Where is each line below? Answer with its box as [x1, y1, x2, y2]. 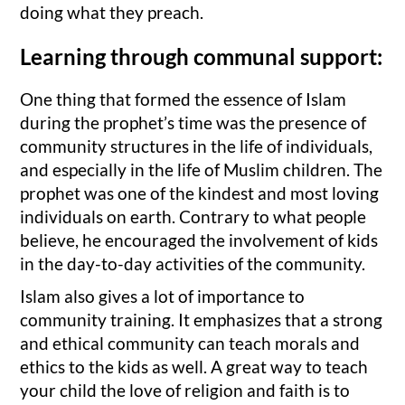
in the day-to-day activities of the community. [20, 253, 370, 275]
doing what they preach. [20, 2, 204, 24]
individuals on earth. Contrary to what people [20, 206, 367, 228]
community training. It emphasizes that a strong [20, 308, 383, 330]
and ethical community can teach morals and [20, 332, 361, 353]
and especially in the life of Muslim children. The [20, 159, 383, 181]
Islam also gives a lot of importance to [20, 285, 306, 306]
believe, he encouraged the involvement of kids [20, 230, 379, 251]
